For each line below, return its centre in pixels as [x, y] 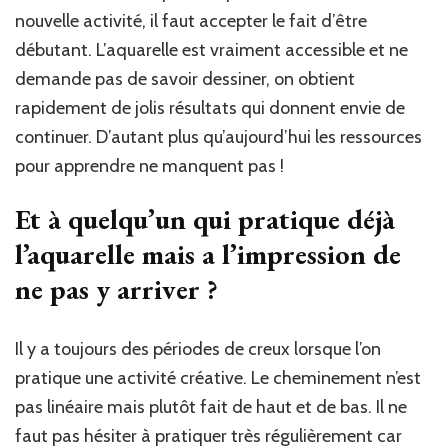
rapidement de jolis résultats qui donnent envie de [210, 108]
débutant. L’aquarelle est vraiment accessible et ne [211, 50]
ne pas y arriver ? [116, 289]
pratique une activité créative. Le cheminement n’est [218, 378]
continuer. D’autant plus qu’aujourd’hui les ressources [218, 137]
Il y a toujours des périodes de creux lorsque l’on [198, 349]
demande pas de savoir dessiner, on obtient [185, 79]
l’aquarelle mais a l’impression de [208, 254]
